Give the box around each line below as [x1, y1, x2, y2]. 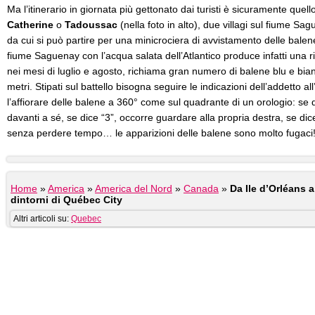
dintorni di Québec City [11, 194, 122, 205]
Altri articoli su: [13, 214, 71, 224]
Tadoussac [65, 19, 117, 30]
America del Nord [95, 183, 172, 194]
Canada [184, 183, 219, 194]
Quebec [71, 214, 101, 224]
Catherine [7, 19, 53, 30]
